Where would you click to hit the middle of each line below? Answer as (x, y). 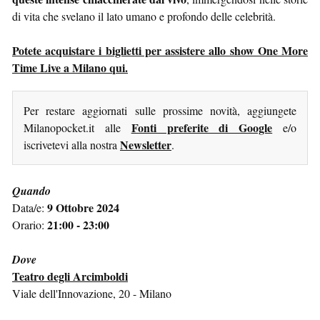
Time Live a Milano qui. (70, 67)
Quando (31, 190)
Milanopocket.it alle (77, 127)
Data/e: (30, 207)
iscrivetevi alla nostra (72, 144)
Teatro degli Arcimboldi (70, 276)
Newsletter (146, 144)
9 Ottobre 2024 (83, 207)
